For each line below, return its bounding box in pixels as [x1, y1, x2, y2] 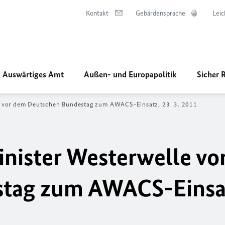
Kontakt [86, 9, 108, 18]
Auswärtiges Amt [3, 69, 64, 79]
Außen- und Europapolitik [84, 69, 177, 79]
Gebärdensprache [136, 9, 185, 18]
